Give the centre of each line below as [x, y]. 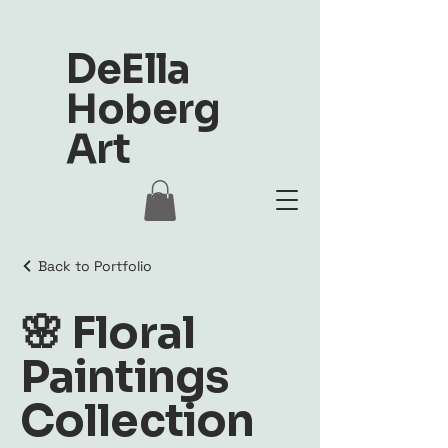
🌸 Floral [107, 332]
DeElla [128, 69]
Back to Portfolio [95, 265]
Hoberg [143, 109]
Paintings [124, 376]
